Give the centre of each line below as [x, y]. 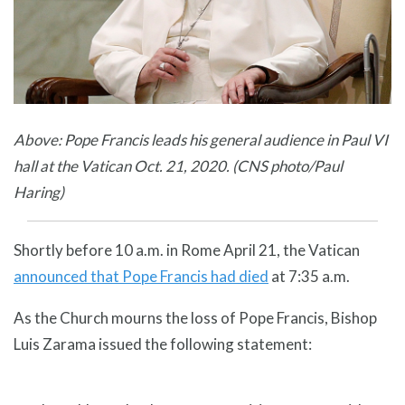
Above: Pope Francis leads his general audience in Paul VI [201, 140]
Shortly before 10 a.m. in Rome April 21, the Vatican [187, 250]
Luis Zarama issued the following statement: [163, 344]
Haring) [39, 193]
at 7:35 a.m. [311, 277]
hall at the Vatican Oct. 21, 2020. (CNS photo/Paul [178, 166]
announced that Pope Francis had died [141, 277]
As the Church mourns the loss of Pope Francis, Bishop [195, 318]
